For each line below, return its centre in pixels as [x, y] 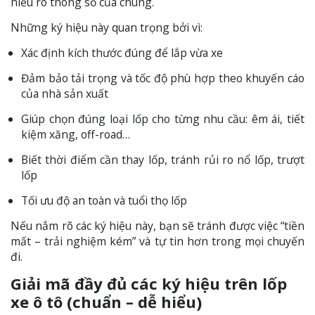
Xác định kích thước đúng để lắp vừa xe [122, 52]
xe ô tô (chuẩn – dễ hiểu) [106, 301]
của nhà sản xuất [65, 93]
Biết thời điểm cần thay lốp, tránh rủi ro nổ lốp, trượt [163, 159]
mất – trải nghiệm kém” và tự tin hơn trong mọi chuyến [157, 241]
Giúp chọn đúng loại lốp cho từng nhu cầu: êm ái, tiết [163, 118]
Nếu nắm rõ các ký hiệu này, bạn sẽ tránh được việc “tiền [157, 225]
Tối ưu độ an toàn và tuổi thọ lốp [104, 200]
